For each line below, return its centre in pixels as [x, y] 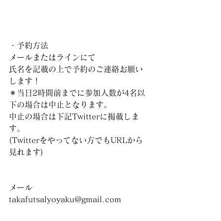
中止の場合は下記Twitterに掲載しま [74, 116]
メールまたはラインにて [52, 57]
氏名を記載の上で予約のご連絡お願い [76, 69]
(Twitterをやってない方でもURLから [76, 140]
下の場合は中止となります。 [60, 105]
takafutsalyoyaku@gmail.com [65, 199]
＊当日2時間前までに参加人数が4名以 [77, 93]
